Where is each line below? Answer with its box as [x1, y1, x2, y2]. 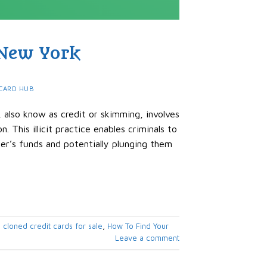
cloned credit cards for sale [2, 222, 103, 231]
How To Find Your [107, 222, 169, 231]
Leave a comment [115, 234, 179, 243]
